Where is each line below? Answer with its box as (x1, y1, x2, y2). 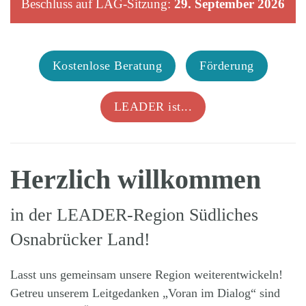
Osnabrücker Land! (10, 229, 150, 250)
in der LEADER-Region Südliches (10, 205, 258, 225)
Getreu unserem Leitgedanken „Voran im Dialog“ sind (10, 286, 280, 301)
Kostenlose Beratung (52, 59, 162, 73)
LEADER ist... (113, 100, 193, 114)
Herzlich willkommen (10, 164, 261, 195)
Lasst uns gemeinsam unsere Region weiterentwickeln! (10, 268, 283, 282)
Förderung (199, 59, 254, 73)
